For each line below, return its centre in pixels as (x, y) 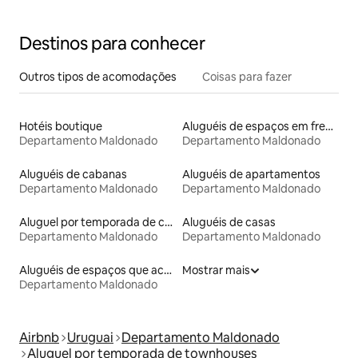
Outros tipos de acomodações (98, 76)
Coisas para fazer (247, 76)
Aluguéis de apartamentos (251, 174)
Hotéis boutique (61, 126)
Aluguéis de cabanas (73, 174)
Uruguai (90, 337)
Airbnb (39, 337)
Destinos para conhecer (112, 43)
